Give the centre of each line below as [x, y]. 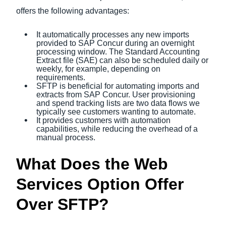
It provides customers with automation [103, 120]
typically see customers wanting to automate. [116, 112]
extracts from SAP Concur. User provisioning [116, 95]
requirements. [61, 77]
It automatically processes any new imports [113, 35]
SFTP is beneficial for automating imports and [118, 86]
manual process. [66, 137]
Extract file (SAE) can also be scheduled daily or [122, 60]
